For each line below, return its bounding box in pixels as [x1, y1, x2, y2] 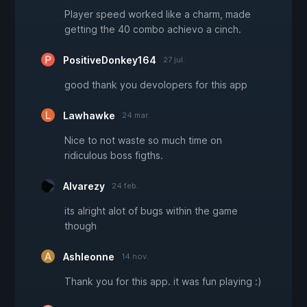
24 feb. [112, 181, 138, 191]
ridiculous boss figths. [64, 149, 163, 162]
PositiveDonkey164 [63, 54, 156, 66]
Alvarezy [63, 180, 105, 193]
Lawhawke [63, 110, 115, 122]
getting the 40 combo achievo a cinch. [64, 23, 241, 36]
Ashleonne [63, 251, 114, 263]
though [64, 220, 97, 232]
